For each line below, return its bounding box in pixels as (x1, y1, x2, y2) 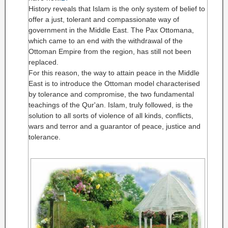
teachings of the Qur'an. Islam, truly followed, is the (28, 101, 193, 109)
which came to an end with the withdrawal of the (28, 37, 183, 45)
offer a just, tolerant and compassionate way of (28, 15, 179, 23)
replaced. (28, 58, 59, 66)
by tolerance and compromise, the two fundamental (28, 90, 194, 98)
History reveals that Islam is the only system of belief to (28, 5, 205, 13)
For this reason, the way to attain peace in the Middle (28, 69, 199, 77)
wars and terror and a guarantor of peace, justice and (28, 122, 201, 130)
